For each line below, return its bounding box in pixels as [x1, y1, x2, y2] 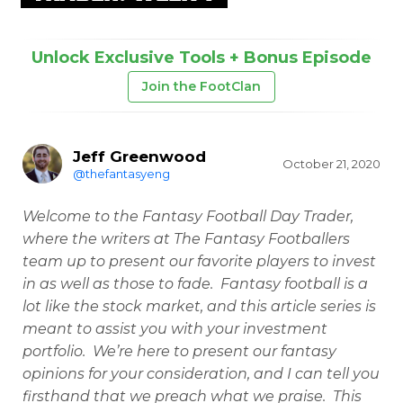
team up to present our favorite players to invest [22, 253, 376, 270]
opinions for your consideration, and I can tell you [22, 365, 380, 382]
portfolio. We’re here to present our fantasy [22, 343, 336, 360]
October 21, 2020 [282, 157, 381, 171]
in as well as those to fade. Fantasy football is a [22, 275, 368, 292]
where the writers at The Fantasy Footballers [22, 230, 350, 247]
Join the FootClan [142, 78, 261, 94]
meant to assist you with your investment [22, 320, 327, 337]
